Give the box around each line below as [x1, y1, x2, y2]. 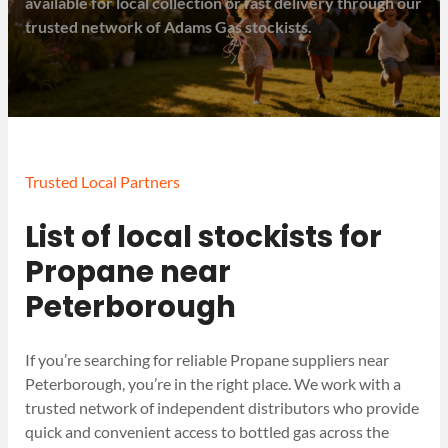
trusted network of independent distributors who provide [25, 398, 420, 418]
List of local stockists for [25, 215, 383, 257]
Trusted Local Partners [25, 172, 181, 192]
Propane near [25, 250, 232, 292]
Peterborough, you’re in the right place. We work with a [25, 374, 402, 394]
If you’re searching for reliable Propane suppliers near [25, 350, 390, 370]
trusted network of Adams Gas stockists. [25, 16, 313, 36]
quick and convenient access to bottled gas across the [25, 422, 390, 442]
